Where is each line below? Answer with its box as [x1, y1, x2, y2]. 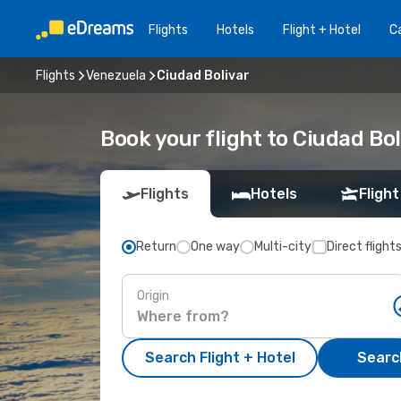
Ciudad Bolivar [157, 67, 250, 83]
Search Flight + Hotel [144, 349, 295, 366]
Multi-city [254, 239, 311, 254]
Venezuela [86, 67, 146, 83]
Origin [137, 287, 169, 303]
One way [191, 239, 240, 254]
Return [136, 239, 176, 254]
